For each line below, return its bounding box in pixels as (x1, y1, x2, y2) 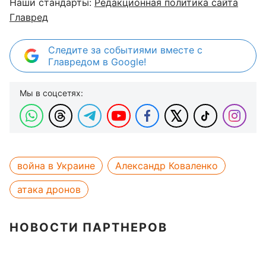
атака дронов (17, 183, 81, 195)
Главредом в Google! (48, 56, 146, 68)
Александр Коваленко (115, 160, 218, 172)
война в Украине (17, 160, 95, 172)
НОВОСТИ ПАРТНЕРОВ (9, 220, 167, 235)
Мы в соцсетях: (20, 88, 83, 98)
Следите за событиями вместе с (48, 44, 202, 56)
